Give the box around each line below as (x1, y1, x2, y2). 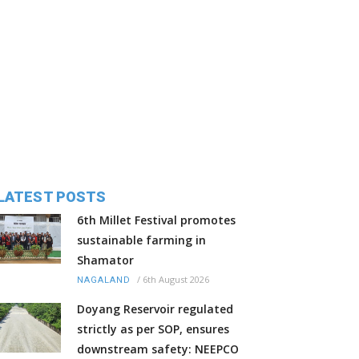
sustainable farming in (77, 232, 206, 248)
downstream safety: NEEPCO (77, 341, 239, 357)
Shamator (77, 252, 134, 268)
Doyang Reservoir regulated (77, 301, 233, 317)
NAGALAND (77, 275, 131, 286)
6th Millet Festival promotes (77, 212, 236, 228)
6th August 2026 (143, 273, 209, 286)
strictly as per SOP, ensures (77, 321, 229, 337)
